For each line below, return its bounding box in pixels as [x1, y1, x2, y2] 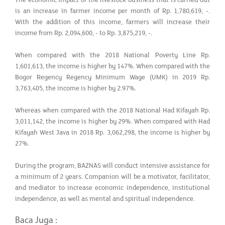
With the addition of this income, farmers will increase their [15, 18, 210, 26]
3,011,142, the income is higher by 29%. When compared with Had [15, 117, 210, 126]
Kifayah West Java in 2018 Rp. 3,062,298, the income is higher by [15, 128, 210, 137]
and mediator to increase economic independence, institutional [15, 183, 210, 192]
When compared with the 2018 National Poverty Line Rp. [15, 51, 210, 59]
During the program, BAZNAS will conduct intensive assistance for [15, 161, 210, 170]
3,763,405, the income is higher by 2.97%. [15, 84, 136, 92]
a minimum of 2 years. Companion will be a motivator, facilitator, [15, 172, 210, 181]
